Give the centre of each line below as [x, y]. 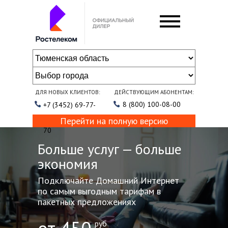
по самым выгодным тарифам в [99, 191]
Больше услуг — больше [110, 149]
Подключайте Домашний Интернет [108, 180]
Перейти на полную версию [114, 121]
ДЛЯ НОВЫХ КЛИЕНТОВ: [67, 92]
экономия [69, 164]
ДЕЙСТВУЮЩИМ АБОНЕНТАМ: [154, 92]
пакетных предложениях [87, 202]
